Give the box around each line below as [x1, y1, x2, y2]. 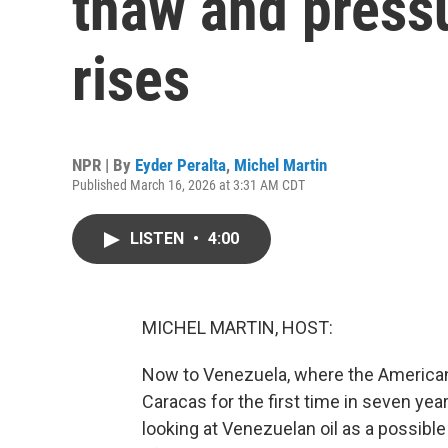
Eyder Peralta [135, 155, 226, 175]
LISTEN [130, 229, 188, 248]
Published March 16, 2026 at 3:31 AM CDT [72, 177, 305, 193]
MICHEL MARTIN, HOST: [142, 317, 333, 338]
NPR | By [72, 155, 135, 175]
